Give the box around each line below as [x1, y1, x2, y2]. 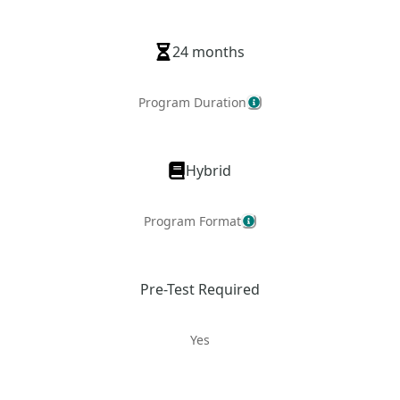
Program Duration [137, 94, 246, 112]
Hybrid [186, 161, 232, 181]
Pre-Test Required [139, 279, 260, 300]
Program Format [143, 212, 241, 230]
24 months [172, 42, 246, 62]
